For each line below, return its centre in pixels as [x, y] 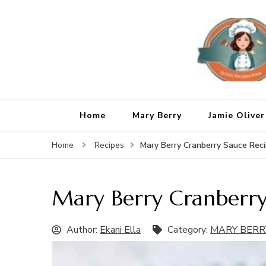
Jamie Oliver [236, 116]
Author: [83, 230]
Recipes [109, 145]
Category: [189, 230]
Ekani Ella [120, 230]
